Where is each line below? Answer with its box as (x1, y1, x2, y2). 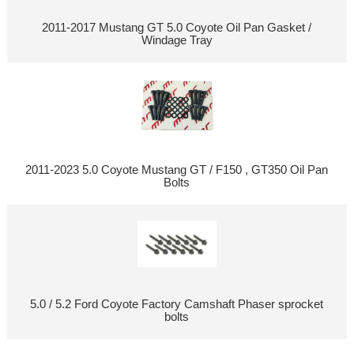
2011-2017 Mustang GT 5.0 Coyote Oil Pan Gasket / (42, 21, 312, 34)
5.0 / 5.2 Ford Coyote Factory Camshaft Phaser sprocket (30, 298, 324, 311)
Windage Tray (141, 34, 213, 47)
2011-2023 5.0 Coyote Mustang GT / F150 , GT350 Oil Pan (25, 164, 329, 177)
